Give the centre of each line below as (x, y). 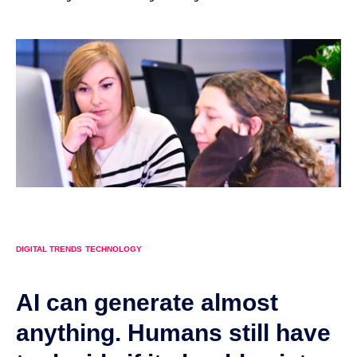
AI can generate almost (147, 302)
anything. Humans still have (173, 332)
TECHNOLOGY (114, 249)
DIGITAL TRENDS (49, 249)
